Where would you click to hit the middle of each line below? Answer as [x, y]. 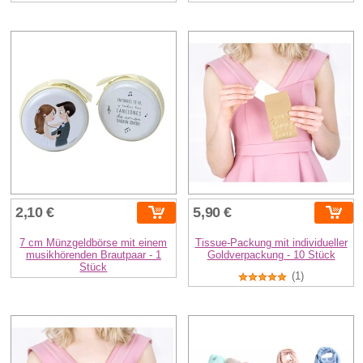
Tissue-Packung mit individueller [271, 242]
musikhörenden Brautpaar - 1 [93, 254]
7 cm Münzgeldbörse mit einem [94, 242]
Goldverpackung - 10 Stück [271, 254]
